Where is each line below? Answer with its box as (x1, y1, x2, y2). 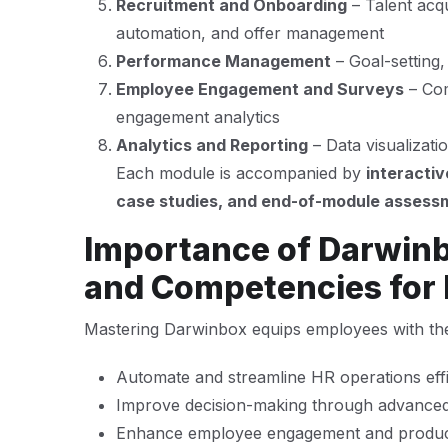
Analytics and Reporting (116, 135, 308, 155)
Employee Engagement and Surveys (116, 79, 404, 99)
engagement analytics (116, 107, 280, 127)
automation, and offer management (116, 23, 384, 43)
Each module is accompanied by (116, 163, 366, 183)
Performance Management (116, 51, 331, 71)
